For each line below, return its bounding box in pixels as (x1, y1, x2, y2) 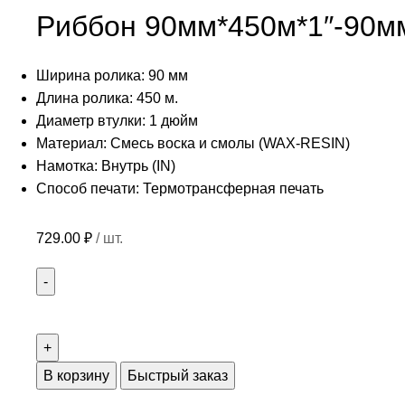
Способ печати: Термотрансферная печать (36, 181, 324, 196)
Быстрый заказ (127, 368, 228, 383)
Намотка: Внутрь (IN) (36, 158, 175, 174)
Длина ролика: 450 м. (36, 90, 178, 106)
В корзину (43, 368, 109, 383)
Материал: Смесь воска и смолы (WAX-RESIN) (36, 136, 350, 151)
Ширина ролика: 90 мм (36, 68, 188, 83)
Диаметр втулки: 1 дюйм (36, 113, 198, 128)
